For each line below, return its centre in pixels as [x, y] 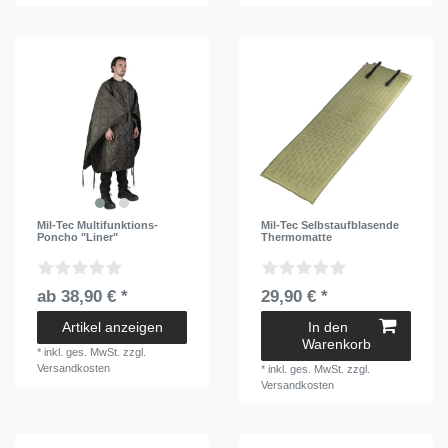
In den [327, 327]
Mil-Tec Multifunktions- [98, 225]
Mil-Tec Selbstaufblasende [330, 225]
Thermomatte [297, 237]
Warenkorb [336, 344]
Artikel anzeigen [112, 327]
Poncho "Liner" [78, 237]
